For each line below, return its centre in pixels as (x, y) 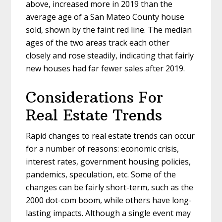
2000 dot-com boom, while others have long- (109, 200)
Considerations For (95, 98)
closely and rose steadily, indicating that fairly (110, 56)
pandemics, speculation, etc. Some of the (101, 175)
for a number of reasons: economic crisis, (103, 149)
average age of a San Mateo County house (105, 17)
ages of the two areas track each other (98, 43)
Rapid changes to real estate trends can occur (111, 136)
